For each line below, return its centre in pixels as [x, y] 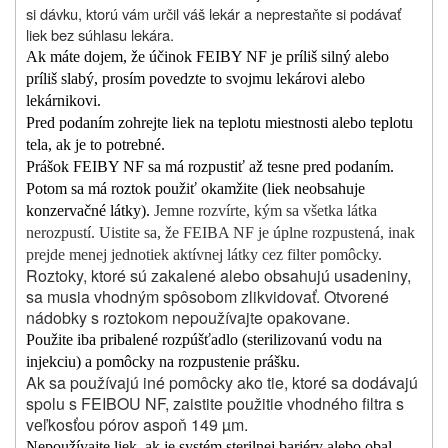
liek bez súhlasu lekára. [100, 35]
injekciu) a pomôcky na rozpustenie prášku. [163, 362]
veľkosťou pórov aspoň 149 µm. [137, 425]
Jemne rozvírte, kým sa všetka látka [265, 211]
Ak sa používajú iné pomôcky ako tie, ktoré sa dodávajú [222, 383]
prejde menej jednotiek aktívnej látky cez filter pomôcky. [204, 255]
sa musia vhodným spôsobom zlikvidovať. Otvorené [207, 297]
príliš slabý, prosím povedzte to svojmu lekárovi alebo [195, 79]
